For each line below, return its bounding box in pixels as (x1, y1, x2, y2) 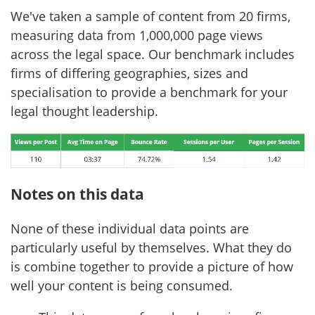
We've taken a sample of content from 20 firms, (11, 7, 290, 25)
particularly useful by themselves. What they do (11, 239, 292, 257)
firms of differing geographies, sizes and (11, 64, 248, 82)
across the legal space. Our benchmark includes (11, 45, 295, 63)
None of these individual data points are (11, 220, 249, 238)
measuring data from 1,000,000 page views (11, 26, 263, 44)
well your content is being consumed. (11, 277, 233, 295)
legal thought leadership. (11, 102, 158, 120)
